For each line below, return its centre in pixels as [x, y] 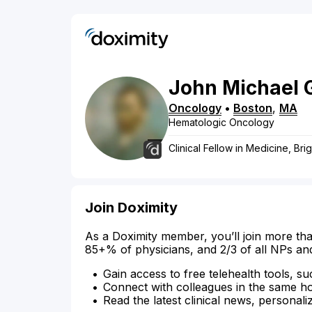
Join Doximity [131, 208]
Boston [253, 108]
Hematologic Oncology [221, 123]
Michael [260, 88]
